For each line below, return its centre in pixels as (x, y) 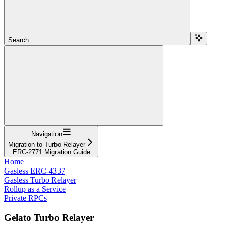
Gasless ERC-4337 (35, 171)
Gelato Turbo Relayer (49, 217)
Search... (21, 40)
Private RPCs (25, 198)
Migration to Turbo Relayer (47, 144)
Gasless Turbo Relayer (40, 180)
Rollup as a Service (35, 189)
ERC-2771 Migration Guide (51, 152)
